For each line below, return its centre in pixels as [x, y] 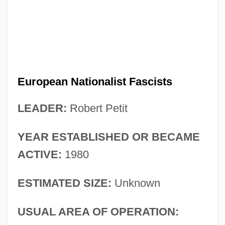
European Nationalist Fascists [95, 81]
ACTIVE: [39, 154]
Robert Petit [97, 108]
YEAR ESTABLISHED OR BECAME [108, 137]
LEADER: [42, 108]
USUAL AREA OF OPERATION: [98, 211]
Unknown [136, 183]
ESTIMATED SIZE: [64, 183]
